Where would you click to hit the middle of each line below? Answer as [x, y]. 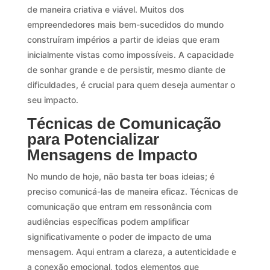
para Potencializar [93, 139]
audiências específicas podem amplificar [108, 221]
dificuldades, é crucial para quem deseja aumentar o [131, 84]
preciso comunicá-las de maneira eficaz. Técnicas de [132, 191]
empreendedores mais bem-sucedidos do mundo [125, 24]
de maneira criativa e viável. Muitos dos [105, 9]
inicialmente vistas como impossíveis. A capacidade [130, 54]
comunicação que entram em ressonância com [119, 206]
